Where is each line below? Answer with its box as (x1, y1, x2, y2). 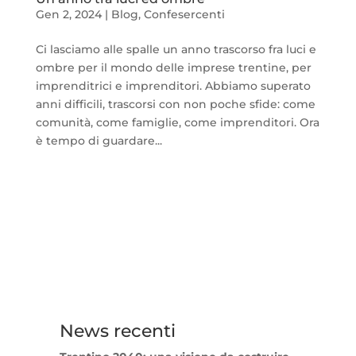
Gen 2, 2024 (35, 6, 102, 21)
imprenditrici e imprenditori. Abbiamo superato (35, 78, 311, 93)
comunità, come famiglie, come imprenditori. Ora (35, 114, 319, 130)
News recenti (59, 319, 176, 342)
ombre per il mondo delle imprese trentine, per (35, 60, 311, 75)
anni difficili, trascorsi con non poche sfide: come (35, 96, 315, 111)
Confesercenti (143, 6, 225, 21)
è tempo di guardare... (35, 133, 162, 148)
